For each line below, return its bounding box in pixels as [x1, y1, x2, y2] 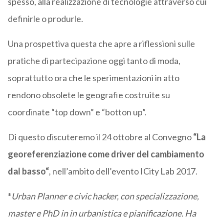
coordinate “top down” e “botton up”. [7, 107, 147, 118]
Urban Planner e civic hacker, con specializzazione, [11, 191, 199, 202]
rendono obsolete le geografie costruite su [7, 89, 170, 101]
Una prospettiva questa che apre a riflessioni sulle [7, 38, 195, 49]
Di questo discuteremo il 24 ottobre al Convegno [7, 131, 193, 143]
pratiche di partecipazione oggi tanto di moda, [7, 55, 180, 66]
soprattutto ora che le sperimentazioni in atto [7, 72, 179, 84]
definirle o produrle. [7, 13, 83, 24]
